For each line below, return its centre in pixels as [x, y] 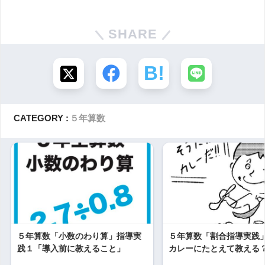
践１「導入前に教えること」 [71, 248]
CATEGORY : [41, 118]
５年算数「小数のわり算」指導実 [79, 236]
